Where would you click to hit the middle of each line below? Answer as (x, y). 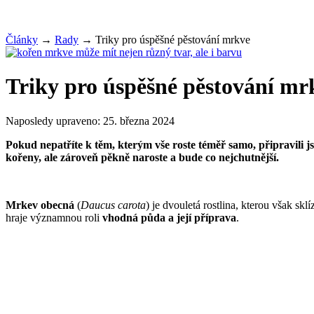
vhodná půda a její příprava (169, 217)
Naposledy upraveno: (54, 121)
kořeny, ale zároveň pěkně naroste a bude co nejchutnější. (142, 157)
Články (22, 40)
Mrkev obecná (40, 205)
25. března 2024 (139, 121)
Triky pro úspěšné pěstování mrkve (173, 40)
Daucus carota (113, 205)
